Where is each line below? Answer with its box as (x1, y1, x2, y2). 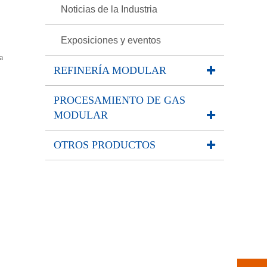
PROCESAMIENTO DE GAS (54, 94, 185, 106)
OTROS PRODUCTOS (54, 139, 156, 151)
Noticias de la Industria (61, 4, 157, 14)
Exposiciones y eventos (61, 35, 161, 45)
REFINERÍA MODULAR (54, 64, 166, 76)
